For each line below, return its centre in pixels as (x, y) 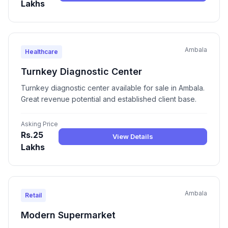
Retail (33, 195)
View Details (133, 136)
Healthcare (41, 52)
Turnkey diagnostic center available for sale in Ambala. (113, 88)
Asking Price (39, 124)
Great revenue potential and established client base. (109, 99)
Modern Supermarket (68, 215)
